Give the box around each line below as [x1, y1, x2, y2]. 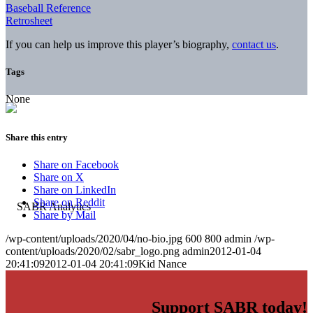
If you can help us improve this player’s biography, [6, 38, 232, 50]
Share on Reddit [34, 196, 105, 209]
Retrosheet [6, 14, 52, 27]
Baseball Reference [6, 1, 91, 14]
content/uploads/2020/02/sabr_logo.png [6, 245, 180, 258]
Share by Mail [34, 209, 96, 221]
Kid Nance [138, 258, 187, 270]
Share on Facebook [34, 159, 119, 171]
